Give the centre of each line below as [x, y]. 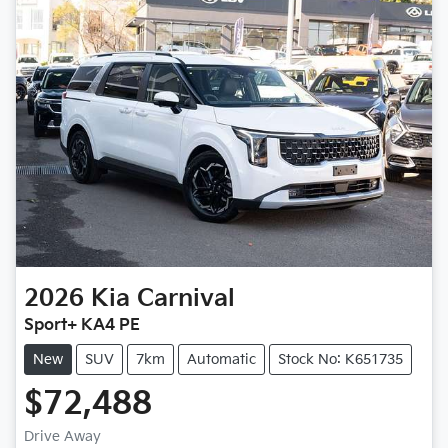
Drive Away [62, 436]
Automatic [221, 359]
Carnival [186, 298]
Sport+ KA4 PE [82, 325]
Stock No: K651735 [340, 359]
